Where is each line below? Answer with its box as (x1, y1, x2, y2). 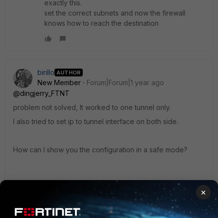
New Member (37, 78, 81, 87)
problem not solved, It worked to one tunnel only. (13, 103, 171, 111)
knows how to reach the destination (44, 19, 159, 27)
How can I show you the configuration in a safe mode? (13, 145, 187, 154)
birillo (37, 68, 54, 76)
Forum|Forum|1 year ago (87, 78, 164, 87)
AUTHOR (56, 69, 81, 76)
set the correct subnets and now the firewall (44, 9, 185, 17)
